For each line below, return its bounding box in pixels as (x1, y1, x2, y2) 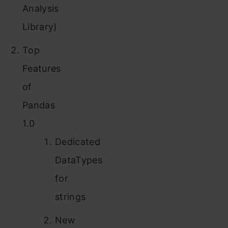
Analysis (22, 3, 59, 14)
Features (22, 63, 61, 74)
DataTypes (55, 155, 102, 165)
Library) (22, 21, 58, 32)
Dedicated (55, 136, 100, 147)
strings (55, 191, 86, 202)
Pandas (22, 100, 55, 110)
